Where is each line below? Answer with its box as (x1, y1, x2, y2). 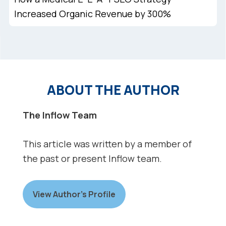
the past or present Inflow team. (22, 152, 162, 165)
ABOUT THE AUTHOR (46, 81, 180, 99)
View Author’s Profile (32, 189, 116, 200)
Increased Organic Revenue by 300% (14, 8, 171, 20)
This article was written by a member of (22, 138, 192, 150)
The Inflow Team (22, 109, 97, 122)
